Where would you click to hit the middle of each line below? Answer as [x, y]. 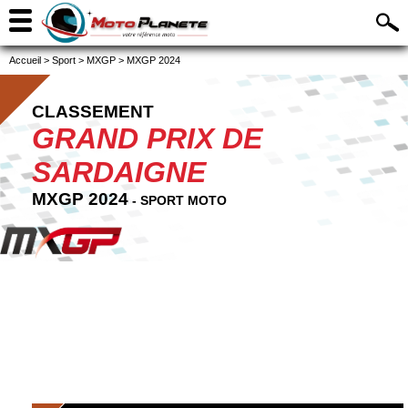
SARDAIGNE [119, 172]
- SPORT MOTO [178, 200]
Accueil [25, 60]
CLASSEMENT [93, 112]
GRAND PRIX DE [147, 138]
